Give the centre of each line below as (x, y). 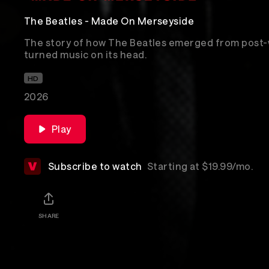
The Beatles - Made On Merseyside (109, 21)
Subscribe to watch (95, 166)
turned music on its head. (85, 54)
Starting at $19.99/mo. (200, 166)
